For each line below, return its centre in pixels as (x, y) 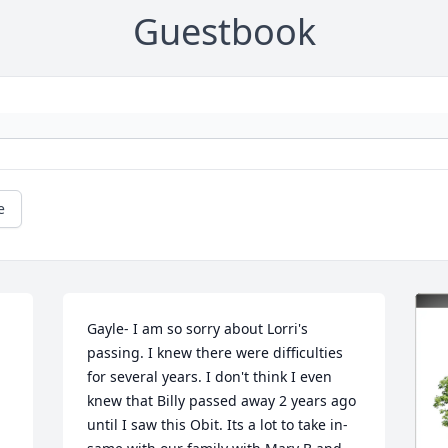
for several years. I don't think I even (210, 377)
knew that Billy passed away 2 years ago (222, 401)
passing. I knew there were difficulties (215, 353)
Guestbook (224, 32)
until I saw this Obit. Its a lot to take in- (218, 425)
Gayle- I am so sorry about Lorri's (198, 329)
